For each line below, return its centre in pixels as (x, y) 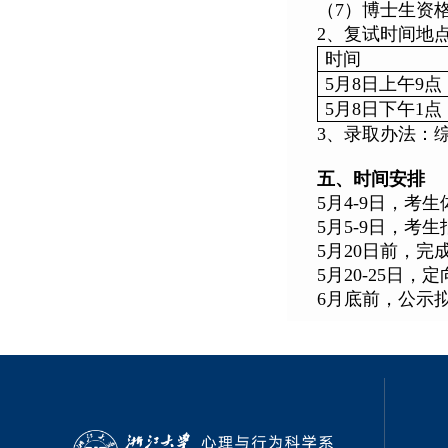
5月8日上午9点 (384, 84)
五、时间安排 (371, 179)
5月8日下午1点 (384, 109)
